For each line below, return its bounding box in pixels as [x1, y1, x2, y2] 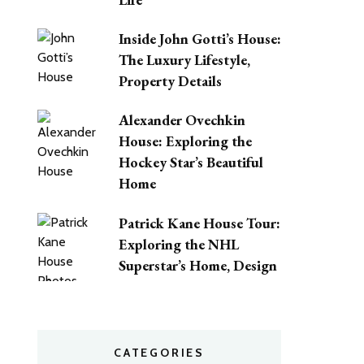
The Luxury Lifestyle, [119, 50, 250, 70]
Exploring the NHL [119, 234, 239, 253]
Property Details [119, 71, 222, 91]
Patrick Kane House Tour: [119, 213, 280, 232]
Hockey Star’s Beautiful [119, 153, 263, 172]
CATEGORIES [114, 345, 205, 361]
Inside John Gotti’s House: [119, 29, 281, 49]
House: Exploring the [119, 132, 252, 151]
